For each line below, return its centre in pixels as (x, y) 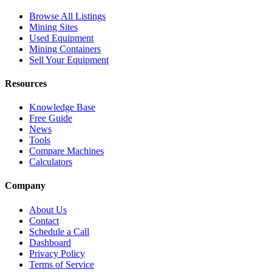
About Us (48, 209)
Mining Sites (53, 27)
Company (25, 186)
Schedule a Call (59, 231)
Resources (26, 83)
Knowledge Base (62, 107)
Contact (44, 220)
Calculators (51, 162)
